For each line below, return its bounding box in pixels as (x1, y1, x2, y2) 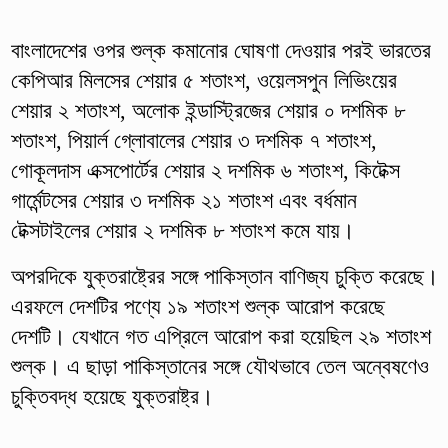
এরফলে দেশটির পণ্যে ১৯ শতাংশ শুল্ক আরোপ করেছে (10, 293, 385, 319)
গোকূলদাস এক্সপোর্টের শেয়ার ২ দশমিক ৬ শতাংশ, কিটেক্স (10, 157, 400, 183)
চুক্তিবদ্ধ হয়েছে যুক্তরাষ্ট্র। (10, 383, 214, 409)
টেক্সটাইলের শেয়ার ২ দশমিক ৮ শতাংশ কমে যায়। (10, 217, 355, 243)
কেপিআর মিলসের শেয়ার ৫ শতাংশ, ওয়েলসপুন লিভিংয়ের (10, 67, 397, 93)
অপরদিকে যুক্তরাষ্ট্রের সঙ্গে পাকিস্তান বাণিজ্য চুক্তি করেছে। (10, 263, 439, 289)
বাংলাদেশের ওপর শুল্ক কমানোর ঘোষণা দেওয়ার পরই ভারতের (10, 37, 431, 63)
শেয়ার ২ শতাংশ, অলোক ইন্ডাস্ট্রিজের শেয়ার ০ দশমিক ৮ (10, 97, 405, 123)
